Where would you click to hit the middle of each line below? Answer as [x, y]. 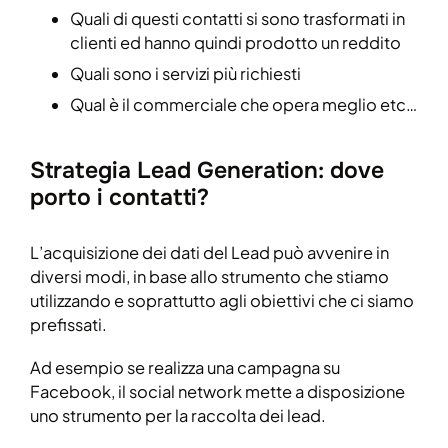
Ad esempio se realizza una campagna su [185, 368]
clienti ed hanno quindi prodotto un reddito [235, 42]
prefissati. [68, 324]
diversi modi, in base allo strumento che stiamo [209, 276]
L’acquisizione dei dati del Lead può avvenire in [209, 252]
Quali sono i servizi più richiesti [185, 73]
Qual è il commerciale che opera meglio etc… [243, 104]
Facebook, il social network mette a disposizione [217, 392]
